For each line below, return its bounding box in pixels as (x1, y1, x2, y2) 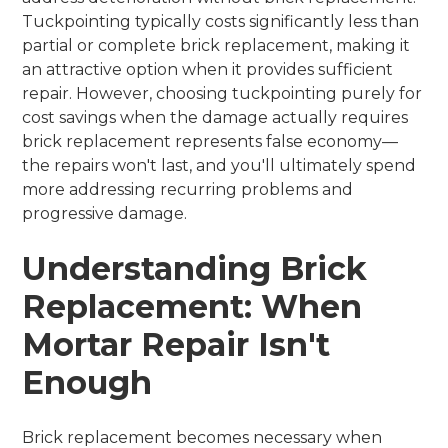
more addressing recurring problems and (22, 179, 354, 199)
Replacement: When (22, 286, 363, 326)
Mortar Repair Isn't (22, 324, 331, 364)
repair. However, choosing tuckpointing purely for (22, 83, 423, 103)
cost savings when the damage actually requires (22, 107, 409, 127)
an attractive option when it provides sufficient (22, 59, 394, 79)
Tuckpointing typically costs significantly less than (22, 11, 420, 31)
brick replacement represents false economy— (22, 131, 399, 151)
